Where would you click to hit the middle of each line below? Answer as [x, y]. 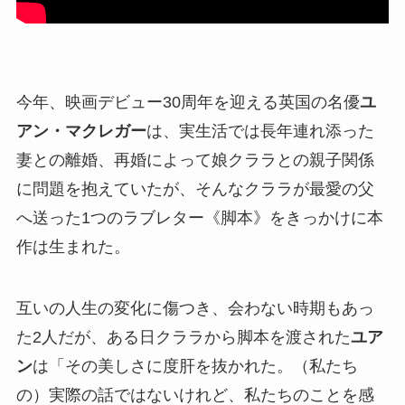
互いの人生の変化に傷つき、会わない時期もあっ [195, 309]
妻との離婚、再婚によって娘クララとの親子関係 [195, 160]
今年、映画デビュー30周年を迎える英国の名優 [188, 103]
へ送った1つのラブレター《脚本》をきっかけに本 [199, 218]
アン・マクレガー [81, 132]
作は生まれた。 [73, 247]
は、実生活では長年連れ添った [260, 132]
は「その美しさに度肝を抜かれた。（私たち [195, 367]
